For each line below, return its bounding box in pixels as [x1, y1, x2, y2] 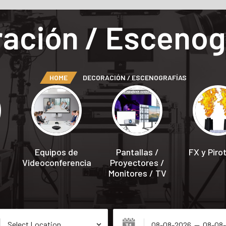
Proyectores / [110, 157, 164, 168]
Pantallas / [116, 146, 159, 157]
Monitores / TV [108, 167, 166, 179]
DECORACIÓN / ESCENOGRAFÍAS [83, 73, 187, 82]
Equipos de [35, 146, 78, 157]
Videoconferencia [22, 157, 91, 168]
